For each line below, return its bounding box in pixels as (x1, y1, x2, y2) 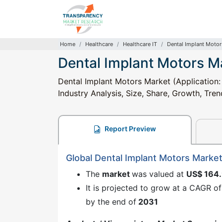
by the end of (86, 197, 136, 207)
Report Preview (103, 124, 157, 133)
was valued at (132, 169, 186, 179)
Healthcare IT (123, 41, 157, 48)
